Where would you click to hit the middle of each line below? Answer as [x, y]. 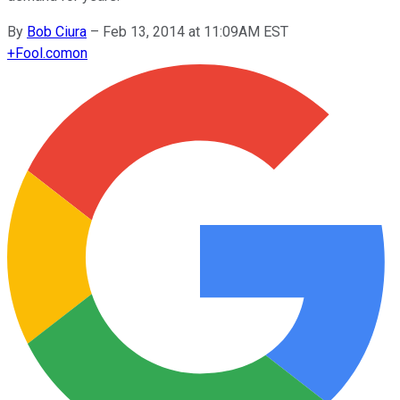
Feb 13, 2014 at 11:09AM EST [196, 31]
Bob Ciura [57, 31]
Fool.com [44, 53]
